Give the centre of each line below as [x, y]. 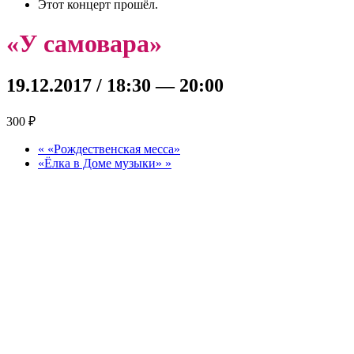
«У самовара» [84, 43]
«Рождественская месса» [112, 149]
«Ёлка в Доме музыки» [102, 164]
